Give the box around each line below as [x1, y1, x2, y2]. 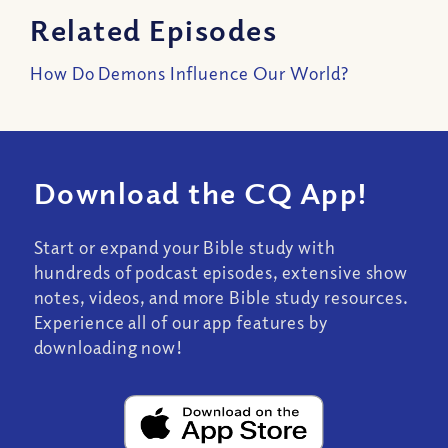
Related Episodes [30, 9, 277, 48]
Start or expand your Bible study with [33, 235, 336, 258]
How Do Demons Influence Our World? [30, 62, 349, 85]
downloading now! [33, 335, 183, 358]
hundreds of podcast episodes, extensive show [33, 260, 409, 283]
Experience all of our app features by [33, 310, 328, 333]
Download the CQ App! [33, 173, 368, 212]
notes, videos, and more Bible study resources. [33, 285, 408, 308]
